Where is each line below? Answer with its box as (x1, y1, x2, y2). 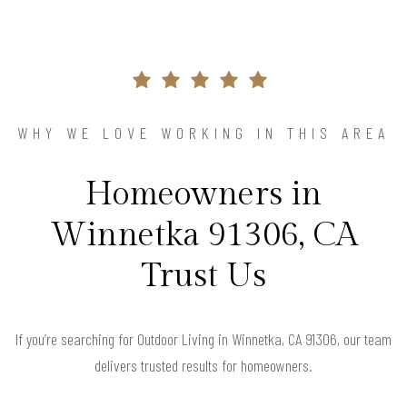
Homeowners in (85, 174, 322, 213)
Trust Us (141, 256, 266, 295)
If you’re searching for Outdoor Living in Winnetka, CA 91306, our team (15, 328, 392, 349)
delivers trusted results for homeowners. (94, 354, 313, 375)
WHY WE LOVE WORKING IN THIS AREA (17, 122, 390, 143)
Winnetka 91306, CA (49, 215, 358, 254)
